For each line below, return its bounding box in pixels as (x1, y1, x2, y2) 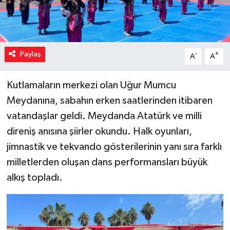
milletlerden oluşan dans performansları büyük (6, 157, 207, 167)
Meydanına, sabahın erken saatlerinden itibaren (6, 95, 213, 106)
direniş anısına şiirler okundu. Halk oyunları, (6, 126, 192, 137)
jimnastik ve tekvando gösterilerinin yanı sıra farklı (6, 141, 222, 152)
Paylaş (20, 50, 41, 58)
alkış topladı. (6, 172, 63, 183)
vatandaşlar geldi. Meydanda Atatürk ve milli (6, 110, 202, 121)
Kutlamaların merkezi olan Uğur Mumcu (6, 80, 176, 90)
